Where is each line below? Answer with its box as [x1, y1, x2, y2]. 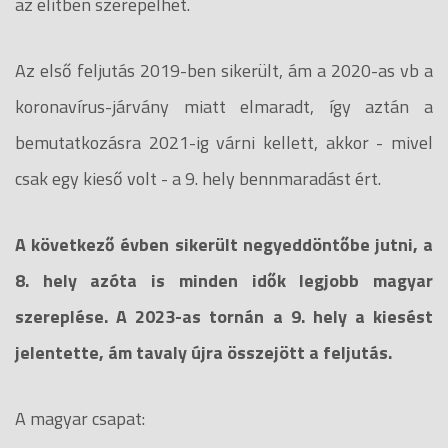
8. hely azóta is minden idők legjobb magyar [15, 266, 433, 294]
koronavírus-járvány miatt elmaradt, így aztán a [15, 92, 433, 120]
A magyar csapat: [15, 404, 145, 432]
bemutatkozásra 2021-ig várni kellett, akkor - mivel [15, 128, 433, 156]
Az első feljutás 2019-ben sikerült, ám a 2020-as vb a [15, 56, 433, 84]
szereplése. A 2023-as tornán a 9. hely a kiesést [15, 302, 433, 330]
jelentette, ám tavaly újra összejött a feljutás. [15, 338, 392, 366]
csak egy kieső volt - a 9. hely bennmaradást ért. [15, 164, 381, 192]
